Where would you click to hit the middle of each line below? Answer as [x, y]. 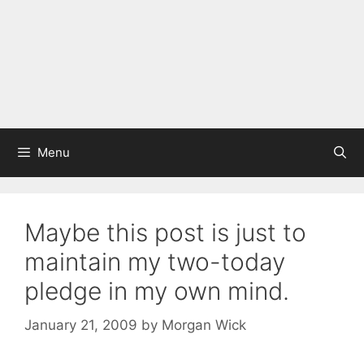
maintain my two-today [155, 262]
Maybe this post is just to [165, 232]
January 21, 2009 [81, 325]
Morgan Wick [204, 325]
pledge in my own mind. [157, 291]
